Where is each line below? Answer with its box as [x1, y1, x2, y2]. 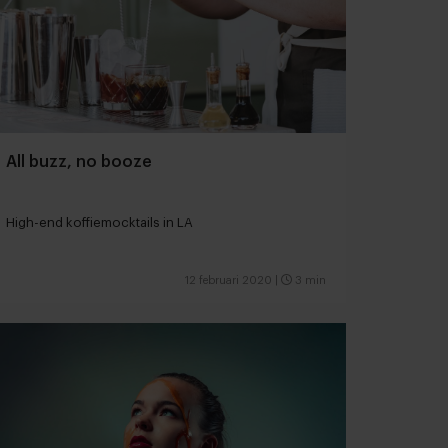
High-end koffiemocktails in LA [6, 215, 193, 229]
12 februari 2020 [185, 274, 272, 286]
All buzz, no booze [6, 153, 152, 170]
